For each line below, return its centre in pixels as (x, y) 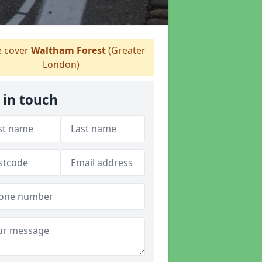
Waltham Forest (68, 50)
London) (61, 64)
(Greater (126, 50)
